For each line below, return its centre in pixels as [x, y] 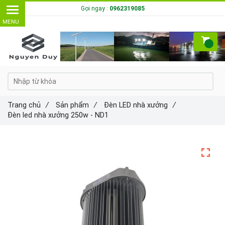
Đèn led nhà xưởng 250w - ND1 [58, 115]
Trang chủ [24, 105]
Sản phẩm [72, 105]
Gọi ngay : [95, 8]
